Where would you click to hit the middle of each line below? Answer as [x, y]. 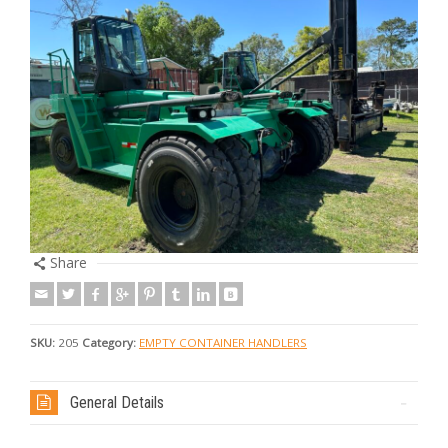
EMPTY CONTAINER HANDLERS [223, 342]
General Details [117, 402]
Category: [109, 342]
